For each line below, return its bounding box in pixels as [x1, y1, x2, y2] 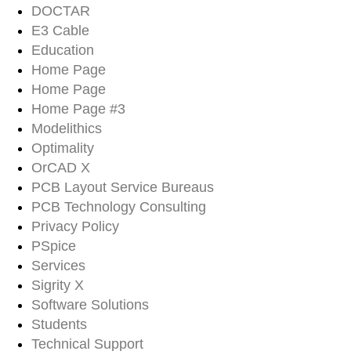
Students [31, 317, 87, 332]
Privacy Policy [31, 219, 119, 234]
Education [31, 42, 94, 58]
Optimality [31, 140, 94, 156]
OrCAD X [31, 160, 90, 175]
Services [31, 258, 85, 273]
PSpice [31, 238, 76, 254]
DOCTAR [31, 3, 90, 19]
